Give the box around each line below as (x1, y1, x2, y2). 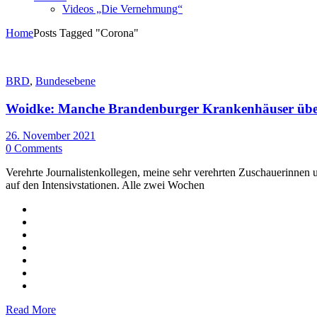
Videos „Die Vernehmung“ (62, 3, 183, 15)
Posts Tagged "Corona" (33, 27, 139, 39)
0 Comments (6, 142, 62, 155)
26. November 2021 (6, 129, 96, 142)
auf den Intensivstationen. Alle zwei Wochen (6, 179, 204, 192)
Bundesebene (35, 75, 96, 87)
